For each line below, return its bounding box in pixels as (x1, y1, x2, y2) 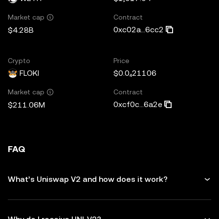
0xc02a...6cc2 (113, 24, 164, 34)
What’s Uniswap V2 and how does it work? (8, 175, 168, 184)
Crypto (8, 56, 30, 65)
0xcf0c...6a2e (113, 99, 162, 109)
